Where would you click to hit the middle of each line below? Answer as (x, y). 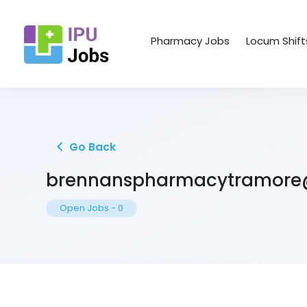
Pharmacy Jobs (191, 41)
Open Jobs (84, 208)
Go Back (91, 147)
